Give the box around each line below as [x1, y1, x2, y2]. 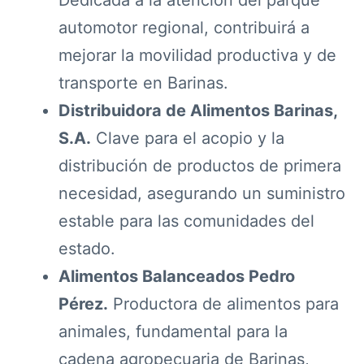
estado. [58, 238, 116, 258]
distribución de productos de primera [58, 155, 342, 175]
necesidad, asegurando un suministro [58, 183, 346, 203]
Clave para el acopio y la [91, 128, 285, 148]
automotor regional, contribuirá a [58, 17, 310, 37]
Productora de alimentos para [108, 293, 340, 314]
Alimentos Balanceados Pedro [58, 266, 296, 286]
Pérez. [58, 293, 109, 314]
